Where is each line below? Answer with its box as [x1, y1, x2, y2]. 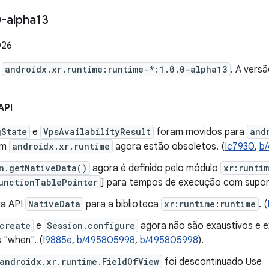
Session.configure [47, 220, 135, 231]
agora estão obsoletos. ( [113, 141, 225, 153]
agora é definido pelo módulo [90, 162, 220, 174]
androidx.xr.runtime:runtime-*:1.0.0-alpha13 [5, 64, 228, 75]
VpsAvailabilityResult [43, 126, 151, 138]
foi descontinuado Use [162, 256, 262, 268]
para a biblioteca [83, 198, 161, 210]
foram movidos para [154, 126, 247, 138]
